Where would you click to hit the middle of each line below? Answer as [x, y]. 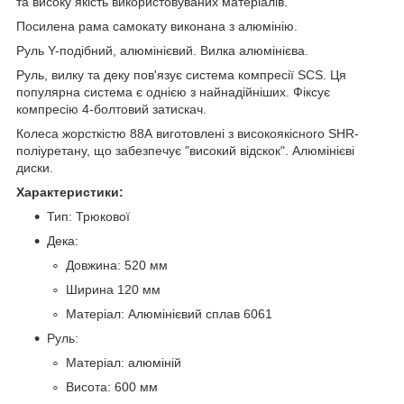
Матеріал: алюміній [124, 363]
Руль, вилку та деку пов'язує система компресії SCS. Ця [181, 75]
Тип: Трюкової [88, 217]
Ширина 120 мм [113, 290]
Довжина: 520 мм [117, 266]
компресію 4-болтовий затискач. [111, 110]
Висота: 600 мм [112, 387]
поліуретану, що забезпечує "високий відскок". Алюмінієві [185, 151]
